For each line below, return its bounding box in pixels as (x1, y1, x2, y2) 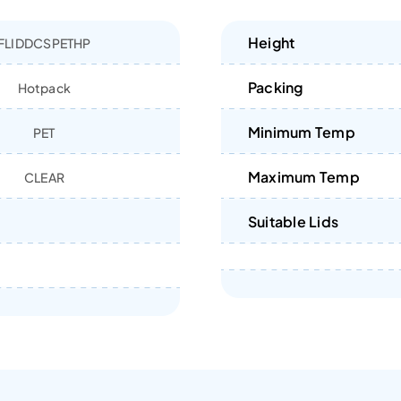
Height (247, 33, 295, 52)
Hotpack (17, 80, 72, 96)
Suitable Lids (247, 212, 339, 231)
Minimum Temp (247, 123, 355, 141)
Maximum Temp (247, 167, 360, 186)
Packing (247, 78, 303, 97)
